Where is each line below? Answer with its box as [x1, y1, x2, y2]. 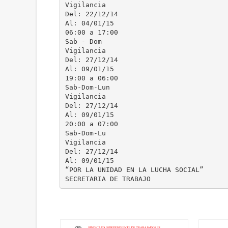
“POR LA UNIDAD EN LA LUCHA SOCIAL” [65, 165, 204, 174]
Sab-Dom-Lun [65, 83, 110, 91]
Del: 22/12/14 [65, 10, 118, 18]
